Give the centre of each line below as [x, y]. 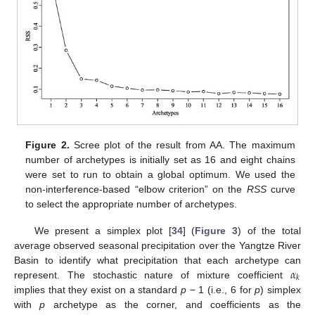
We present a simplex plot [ [103, 230]
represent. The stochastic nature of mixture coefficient [152, 275]
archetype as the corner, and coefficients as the [173, 304]
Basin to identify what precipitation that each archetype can [157, 260]
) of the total [269, 230]
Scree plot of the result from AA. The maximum [182, 144]
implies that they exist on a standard [97, 289]
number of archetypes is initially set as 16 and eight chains [160, 159]
